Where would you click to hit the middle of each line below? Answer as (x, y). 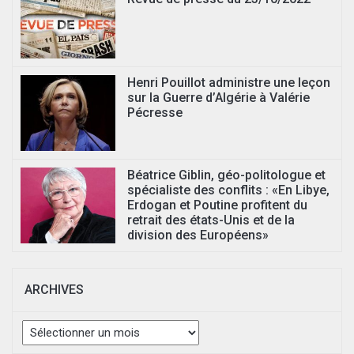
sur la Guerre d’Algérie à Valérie (218, 98)
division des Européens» (198, 235)
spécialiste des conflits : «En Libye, (228, 190)
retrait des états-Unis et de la (211, 220)
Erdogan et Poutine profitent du (217, 205)
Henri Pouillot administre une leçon (229, 83)
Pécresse (155, 113)
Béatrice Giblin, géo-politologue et (226, 175)
